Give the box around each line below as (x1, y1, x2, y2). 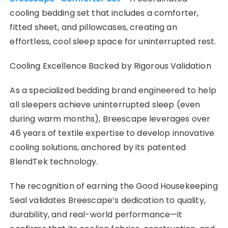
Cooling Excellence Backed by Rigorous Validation (10, 60, 211, 72)
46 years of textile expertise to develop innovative (10, 127, 215, 139)
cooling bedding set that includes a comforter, (10, 7, 199, 19)
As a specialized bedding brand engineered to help (10, 84, 216, 96)
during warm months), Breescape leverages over (10, 112, 211, 125)
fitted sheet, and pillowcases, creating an (10, 21, 177, 33)
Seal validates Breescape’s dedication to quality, (10, 194, 206, 206)
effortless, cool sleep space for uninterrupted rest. (10, 35, 216, 47)
